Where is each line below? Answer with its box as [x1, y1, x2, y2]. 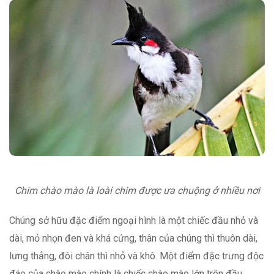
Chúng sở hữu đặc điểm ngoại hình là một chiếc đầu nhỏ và [9, 214, 258, 226]
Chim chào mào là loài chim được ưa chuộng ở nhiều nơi [14, 184, 260, 196]
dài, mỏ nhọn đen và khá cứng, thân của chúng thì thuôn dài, [9, 232, 257, 244]
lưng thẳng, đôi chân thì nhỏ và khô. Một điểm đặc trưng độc [9, 250, 264, 262]
